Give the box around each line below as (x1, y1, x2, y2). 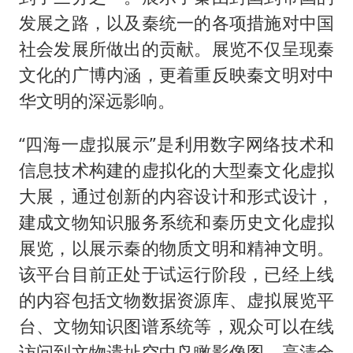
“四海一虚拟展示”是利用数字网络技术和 (18, 132, 335, 155)
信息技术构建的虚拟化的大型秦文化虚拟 (18, 158, 335, 181)
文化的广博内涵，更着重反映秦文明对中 (18, 63, 335, 87)
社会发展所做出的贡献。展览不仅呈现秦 (18, 37, 335, 61)
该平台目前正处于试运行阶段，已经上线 (18, 262, 335, 285)
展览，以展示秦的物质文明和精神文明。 (18, 236, 335, 259)
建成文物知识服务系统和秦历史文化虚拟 (18, 210, 335, 233)
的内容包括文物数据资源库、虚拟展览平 (18, 288, 335, 311)
